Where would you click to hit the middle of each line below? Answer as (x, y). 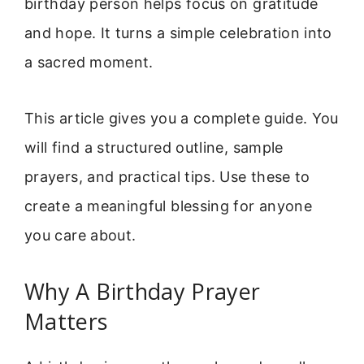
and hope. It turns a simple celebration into (178, 33)
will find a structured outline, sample (154, 147)
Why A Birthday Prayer (143, 292)
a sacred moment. (89, 63)
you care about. (80, 235)
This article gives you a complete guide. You (182, 118)
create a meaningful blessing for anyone (169, 206)
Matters (66, 322)
